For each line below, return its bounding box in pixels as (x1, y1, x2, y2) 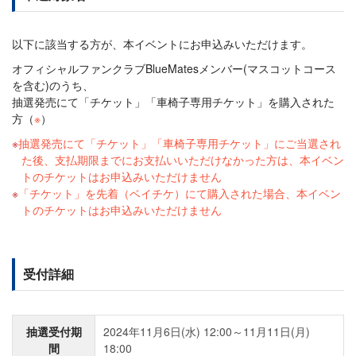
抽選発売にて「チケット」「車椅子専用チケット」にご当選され (18, 134, 341, 151)
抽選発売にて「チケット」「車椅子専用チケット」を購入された (12, 93, 335, 110)
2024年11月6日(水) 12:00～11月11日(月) (103, 323, 310, 339)
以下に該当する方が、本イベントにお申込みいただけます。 (12, 35, 312, 52)
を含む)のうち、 (12, 76, 94, 93)
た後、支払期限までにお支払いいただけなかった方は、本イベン (21, 151, 344, 168)
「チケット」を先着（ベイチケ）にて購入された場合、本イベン (18, 184, 341, 201)
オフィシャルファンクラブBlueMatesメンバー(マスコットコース (12, 60, 336, 76)
